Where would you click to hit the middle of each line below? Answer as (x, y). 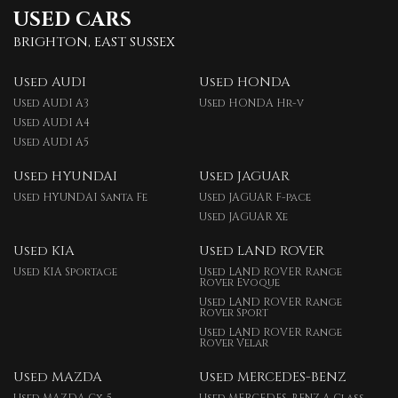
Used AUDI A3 (51, 103)
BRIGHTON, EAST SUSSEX (94, 42)
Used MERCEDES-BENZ (272, 377)
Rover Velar (233, 343)
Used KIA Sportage (65, 272)
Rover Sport (233, 313)
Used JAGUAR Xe (243, 217)
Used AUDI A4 (52, 123)
